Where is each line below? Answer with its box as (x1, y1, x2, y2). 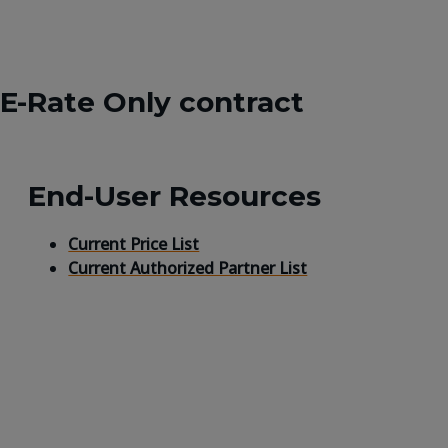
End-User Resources (28, 178, 322, 213)
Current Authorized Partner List (68, 256, 308, 279)
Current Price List (68, 232, 200, 255)
